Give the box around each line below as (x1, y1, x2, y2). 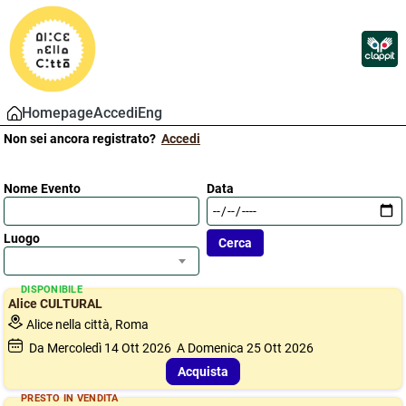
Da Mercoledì (29, 341, 101, 355)
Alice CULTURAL (8, 296, 102, 311)
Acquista (178, 364, 228, 379)
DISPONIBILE (21, 283, 83, 295)
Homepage (22, 104, 93, 121)
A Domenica (174, 341, 244, 355)
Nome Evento (4, 181, 81, 196)
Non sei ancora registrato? (4, 131, 156, 146)
